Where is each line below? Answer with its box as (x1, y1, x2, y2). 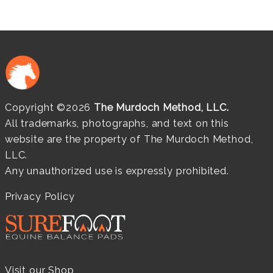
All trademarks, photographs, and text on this (5, 118, 229, 130)
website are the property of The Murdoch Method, (5, 133, 253, 146)
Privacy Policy (5, 191, 75, 203)
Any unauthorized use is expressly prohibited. (5, 165, 232, 177)
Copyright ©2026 (5, 102, 94, 114)
